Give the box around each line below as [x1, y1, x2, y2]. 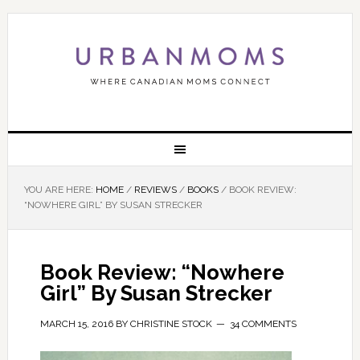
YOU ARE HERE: [23, 184, 96, 195]
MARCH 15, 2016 [39, 318, 113, 329]
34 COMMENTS [229, 318, 297, 329]
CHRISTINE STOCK [129, 318, 212, 329]
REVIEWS [133, 184, 177, 195]
